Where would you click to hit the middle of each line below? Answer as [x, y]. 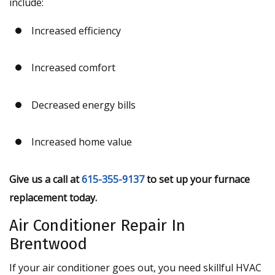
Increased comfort [73, 68]
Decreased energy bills [83, 105]
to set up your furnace [197, 179]
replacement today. [53, 197]
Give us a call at [45, 179]
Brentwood [48, 244]
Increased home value [81, 142]
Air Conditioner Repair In [97, 225]
